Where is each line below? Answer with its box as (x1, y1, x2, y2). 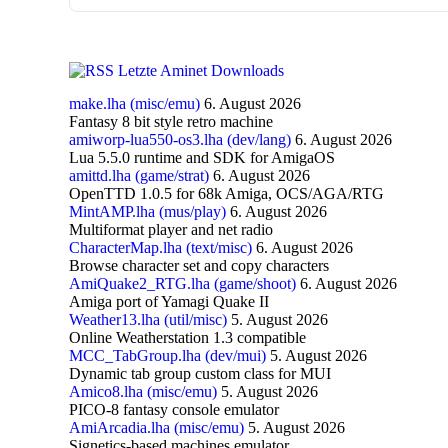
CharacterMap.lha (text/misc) (69, 238, 252, 256)
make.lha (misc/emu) (69, 94, 200, 112)
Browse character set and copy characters (69, 256, 329, 274)
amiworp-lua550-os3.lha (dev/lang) (69, 130, 291, 148)
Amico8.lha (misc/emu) (69, 382, 217, 400)
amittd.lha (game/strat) (69, 166, 209, 184)
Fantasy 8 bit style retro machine (69, 112, 273, 130)
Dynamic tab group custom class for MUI (69, 364, 331, 382)
